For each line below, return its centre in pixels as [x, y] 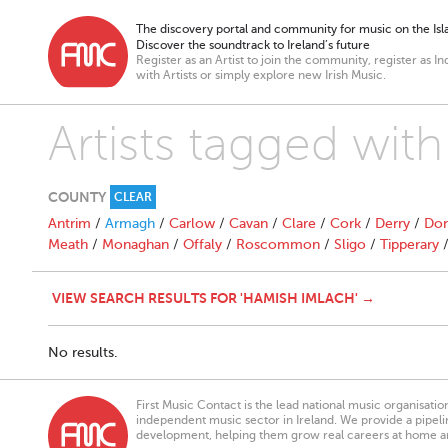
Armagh [130, 223]
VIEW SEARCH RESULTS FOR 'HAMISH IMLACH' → [213, 298]
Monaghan [135, 244]
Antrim [69, 223]
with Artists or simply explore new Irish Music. [261, 75]
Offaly [202, 244]
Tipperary [409, 244]
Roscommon [278, 244]
